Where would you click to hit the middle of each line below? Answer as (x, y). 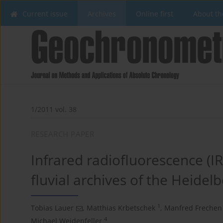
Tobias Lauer (52, 208)
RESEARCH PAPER (63, 134)
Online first (155, 14)
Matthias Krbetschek (121, 208)
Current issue (45, 14)
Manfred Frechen (193, 208)
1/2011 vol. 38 (54, 110)
